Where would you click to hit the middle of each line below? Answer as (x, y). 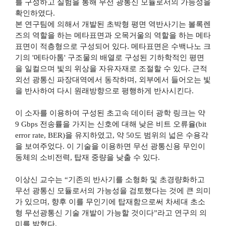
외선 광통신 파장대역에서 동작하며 (75, 79)
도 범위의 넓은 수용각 (171, 135)
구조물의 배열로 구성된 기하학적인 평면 (136, 57)
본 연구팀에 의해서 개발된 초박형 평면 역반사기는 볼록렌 (113, 24)
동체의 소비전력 (42, 157)
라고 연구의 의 (182, 213)
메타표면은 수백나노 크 (171, 46)
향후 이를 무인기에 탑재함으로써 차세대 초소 (128, 202)
